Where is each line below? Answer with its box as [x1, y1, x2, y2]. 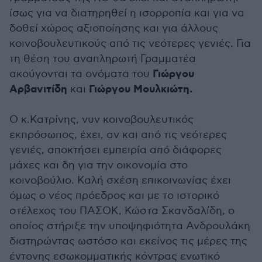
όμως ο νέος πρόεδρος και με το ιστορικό [9, 189, 219, 202]
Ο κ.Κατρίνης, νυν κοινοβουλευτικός [9, 113, 194, 126]
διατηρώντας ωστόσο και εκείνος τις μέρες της [9, 235, 247, 247]
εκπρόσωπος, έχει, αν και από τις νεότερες [9, 129, 227, 141]
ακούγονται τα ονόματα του [9, 68, 153, 80]
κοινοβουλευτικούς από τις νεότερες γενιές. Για [9, 37, 251, 50]
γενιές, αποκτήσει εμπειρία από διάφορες [9, 144, 222, 156]
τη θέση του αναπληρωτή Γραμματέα [9, 53, 196, 65]
